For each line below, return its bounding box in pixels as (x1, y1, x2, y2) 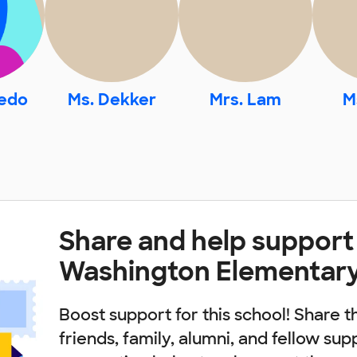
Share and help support (59, 225, 354, 259)
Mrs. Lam (210, 89, 281, 111)
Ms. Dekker (67, 89, 156, 111)
